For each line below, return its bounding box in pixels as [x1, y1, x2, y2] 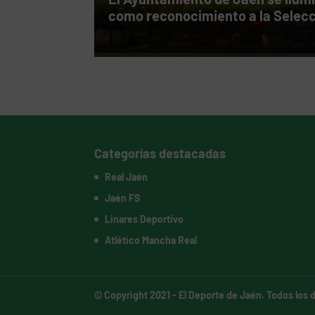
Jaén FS [105, 192, 141, 205]
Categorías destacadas [94, 146, 226, 162]
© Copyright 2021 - [94, 289, 179, 302]
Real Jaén [105, 171, 148, 184]
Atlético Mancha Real [105, 234, 198, 247]
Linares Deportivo [105, 213, 184, 226]
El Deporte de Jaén [179, 289, 262, 302]
